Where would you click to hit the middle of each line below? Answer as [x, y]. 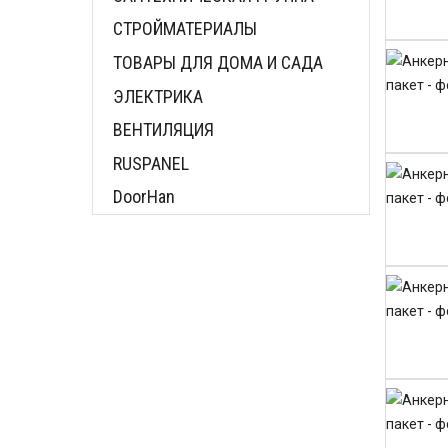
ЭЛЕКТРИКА [158, 96]
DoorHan [144, 197]
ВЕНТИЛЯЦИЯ [163, 130]
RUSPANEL [151, 163]
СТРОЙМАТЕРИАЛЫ [185, 29]
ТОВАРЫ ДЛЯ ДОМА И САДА [218, 62]
